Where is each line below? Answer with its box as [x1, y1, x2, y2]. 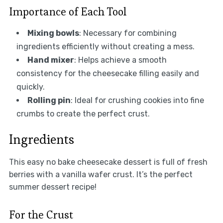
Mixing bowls [27, 28, 79, 38]
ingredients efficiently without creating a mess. [16, 42, 195, 52]
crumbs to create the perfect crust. [16, 109, 150, 119]
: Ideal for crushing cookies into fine [70, 96, 204, 106]
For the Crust [8, 208, 73, 222]
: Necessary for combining [79, 28, 177, 38]
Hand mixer [27, 55, 74, 65]
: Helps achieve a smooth [74, 55, 167, 65]
